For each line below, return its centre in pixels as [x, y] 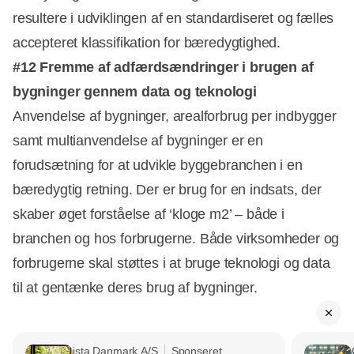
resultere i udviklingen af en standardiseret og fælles [173, 18]
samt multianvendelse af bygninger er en [138, 140]
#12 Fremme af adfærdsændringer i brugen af [163, 67]
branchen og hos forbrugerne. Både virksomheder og [176, 238]
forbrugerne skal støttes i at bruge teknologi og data [171, 263]
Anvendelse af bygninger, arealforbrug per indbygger [175, 116]
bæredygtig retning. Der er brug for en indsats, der [167, 189]
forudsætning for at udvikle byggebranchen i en [158, 165]
